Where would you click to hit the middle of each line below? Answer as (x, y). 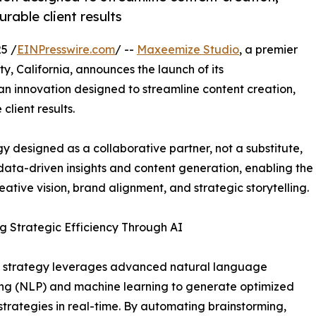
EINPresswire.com (66, 50)
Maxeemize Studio (188, 50)
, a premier (268, 50)
